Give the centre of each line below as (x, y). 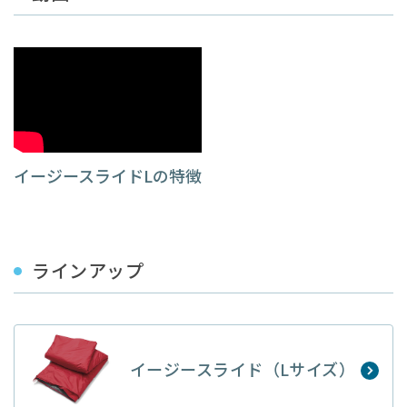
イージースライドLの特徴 (108, 175)
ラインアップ (88, 270)
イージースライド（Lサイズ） (243, 369)
